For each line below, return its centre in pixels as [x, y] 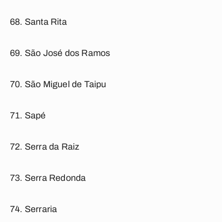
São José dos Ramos [67, 53]
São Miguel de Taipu [65, 84]
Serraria [41, 209]
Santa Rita [46, 22]
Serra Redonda [55, 178]
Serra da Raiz [52, 147]
